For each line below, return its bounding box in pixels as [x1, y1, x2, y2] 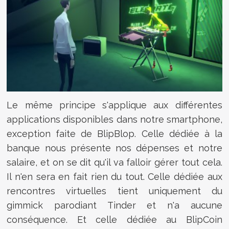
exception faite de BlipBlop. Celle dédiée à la [7, 128, 222, 140]
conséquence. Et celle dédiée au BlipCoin [7, 214, 222, 225]
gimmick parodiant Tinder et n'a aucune [7, 200, 222, 211]
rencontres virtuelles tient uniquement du [7, 186, 222, 197]
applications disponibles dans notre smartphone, [7, 114, 222, 125]
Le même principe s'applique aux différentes [7, 100, 222, 111]
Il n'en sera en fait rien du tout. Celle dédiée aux [7, 171, 222, 182]
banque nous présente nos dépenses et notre [7, 143, 222, 154]
